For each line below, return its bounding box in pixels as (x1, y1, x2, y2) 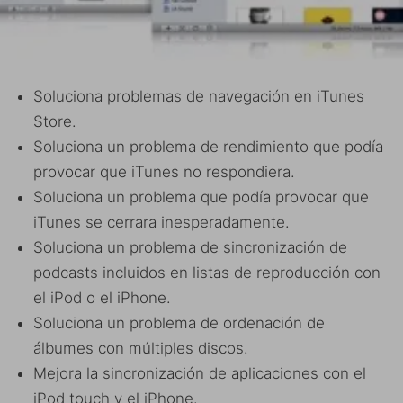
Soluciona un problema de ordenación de (33, 313, 325, 332)
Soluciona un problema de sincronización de (33, 237, 347, 256)
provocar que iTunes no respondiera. (33, 162, 295, 181)
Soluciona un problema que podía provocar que (33, 187, 369, 206)
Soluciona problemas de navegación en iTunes (33, 86, 364, 105)
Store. (33, 112, 76, 130)
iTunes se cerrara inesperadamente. (33, 212, 290, 231)
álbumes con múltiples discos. (33, 338, 248, 357)
